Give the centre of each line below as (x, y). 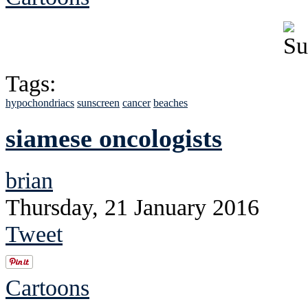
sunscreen (98, 103)
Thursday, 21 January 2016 (132, 207)
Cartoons (47, 288)
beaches (170, 103)
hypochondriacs (40, 103)
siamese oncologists (114, 139)
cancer (136, 103)
